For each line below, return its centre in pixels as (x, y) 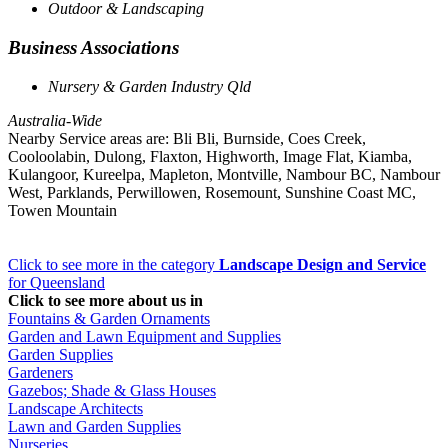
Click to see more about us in (105, 300)
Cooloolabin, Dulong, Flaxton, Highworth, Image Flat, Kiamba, (210, 156)
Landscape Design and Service (322, 264)
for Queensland (56, 282)
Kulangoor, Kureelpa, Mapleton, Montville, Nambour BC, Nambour (224, 174)
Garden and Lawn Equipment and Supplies (144, 336)
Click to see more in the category (113, 264)
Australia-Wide (55, 120)
